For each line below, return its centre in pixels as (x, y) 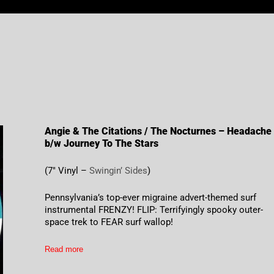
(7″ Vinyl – (67, 171)
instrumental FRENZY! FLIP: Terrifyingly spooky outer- (154, 210)
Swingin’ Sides (119, 171)
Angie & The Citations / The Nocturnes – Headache (158, 131)
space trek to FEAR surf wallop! (109, 222)
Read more (64, 250)
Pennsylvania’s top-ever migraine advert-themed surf (151, 198)
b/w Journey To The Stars (102, 144)
